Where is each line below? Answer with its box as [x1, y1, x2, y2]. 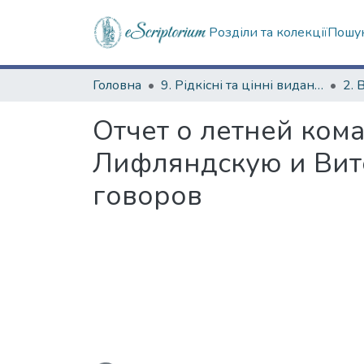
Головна [93, 76, 141, 94]
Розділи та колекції [208, 24, 327, 41]
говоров [93, 177, 202, 214]
